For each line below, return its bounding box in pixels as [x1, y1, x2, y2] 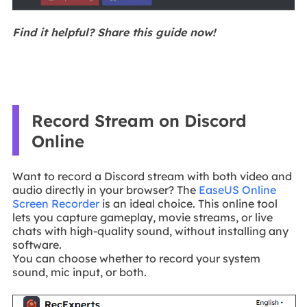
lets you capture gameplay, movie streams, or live [12, 210, 273, 225]
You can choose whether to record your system [12, 251, 260, 266]
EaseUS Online [198, 183, 276, 197]
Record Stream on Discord [31, 110, 247, 132]
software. [12, 238, 62, 252]
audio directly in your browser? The [12, 183, 199, 197]
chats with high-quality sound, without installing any [12, 224, 288, 238]
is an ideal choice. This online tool [99, 197, 278, 211]
